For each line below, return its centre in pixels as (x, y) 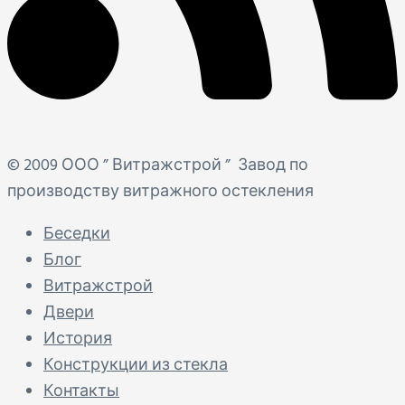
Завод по (273, 165)
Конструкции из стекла (136, 365)
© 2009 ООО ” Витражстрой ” (122, 165)
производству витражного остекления (160, 192)
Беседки (77, 234)
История (78, 339)
